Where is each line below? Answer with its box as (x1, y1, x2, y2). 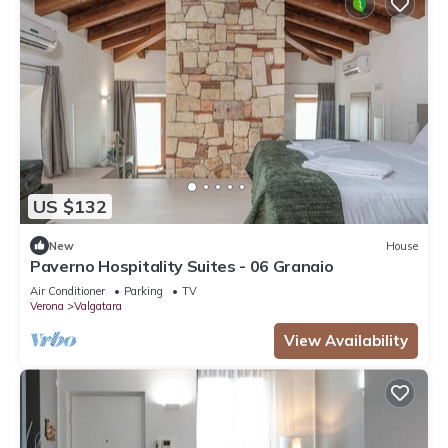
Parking (124, 284, 163, 299)
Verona (30, 299, 64, 314)
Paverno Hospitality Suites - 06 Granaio (30, 256, 334, 277)
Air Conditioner (30, 284, 105, 299)
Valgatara (74, 299, 122, 314)
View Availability (284, 331, 408, 351)
